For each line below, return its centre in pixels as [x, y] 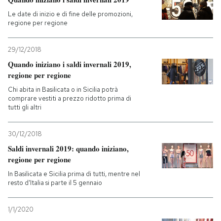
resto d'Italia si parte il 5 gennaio [55, 183]
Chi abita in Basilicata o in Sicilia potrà [63, 90]
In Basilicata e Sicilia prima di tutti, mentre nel [74, 174]
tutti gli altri [25, 107]
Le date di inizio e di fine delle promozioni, [70, 14]
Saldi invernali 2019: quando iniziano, [68, 148]
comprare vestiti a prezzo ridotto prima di [70, 98]
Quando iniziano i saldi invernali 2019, [70, 64]
